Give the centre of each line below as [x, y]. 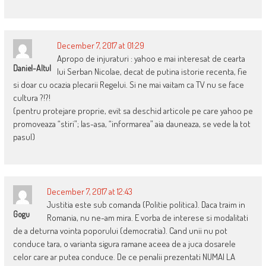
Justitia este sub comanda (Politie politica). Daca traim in [146, 205]
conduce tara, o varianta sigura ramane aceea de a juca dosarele [124, 244]
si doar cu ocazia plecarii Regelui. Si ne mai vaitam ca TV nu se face [128, 85]
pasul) [24, 137]
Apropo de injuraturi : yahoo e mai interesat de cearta [151, 59]
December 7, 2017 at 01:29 [100, 46]
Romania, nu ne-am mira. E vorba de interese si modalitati [147, 218]
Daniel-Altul [32, 68]
